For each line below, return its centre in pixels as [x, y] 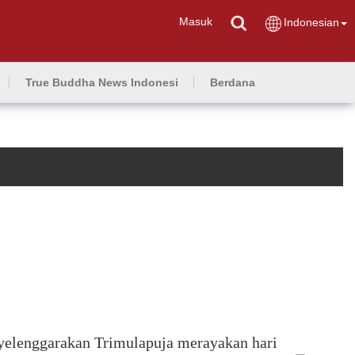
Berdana [233, 82]
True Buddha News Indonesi [102, 82]
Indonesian [311, 23]
